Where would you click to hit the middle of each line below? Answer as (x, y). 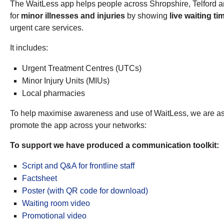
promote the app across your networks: (78, 125)
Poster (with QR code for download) (85, 191)
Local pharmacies (53, 93)
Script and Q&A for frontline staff (78, 166)
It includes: (29, 48)
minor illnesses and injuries (73, 16)
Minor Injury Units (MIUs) (66, 81)
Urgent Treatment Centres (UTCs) (82, 68)
